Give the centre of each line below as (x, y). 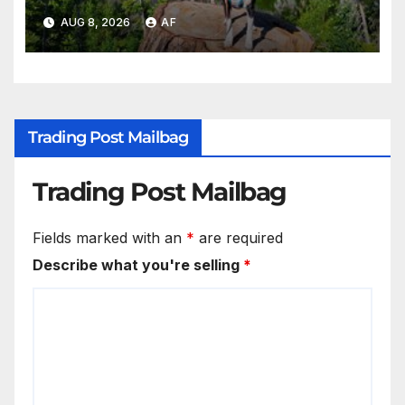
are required (239, 238)
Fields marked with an (109, 238)
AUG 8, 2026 (95, 22)
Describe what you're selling (138, 265)
